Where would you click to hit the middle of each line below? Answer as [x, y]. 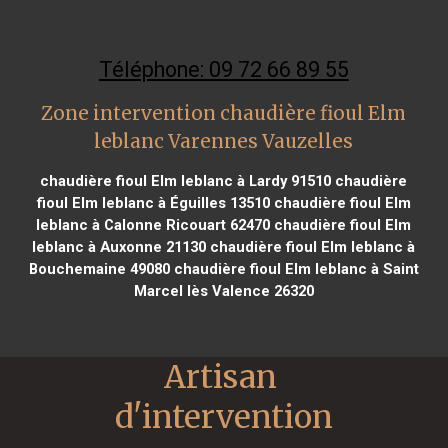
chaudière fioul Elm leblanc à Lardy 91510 [186, 180]
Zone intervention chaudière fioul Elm [224, 113]
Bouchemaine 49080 [99, 268]
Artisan [220, 376]
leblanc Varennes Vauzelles [224, 141]
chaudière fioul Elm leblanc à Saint [294, 268]
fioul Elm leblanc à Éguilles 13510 [153, 202]
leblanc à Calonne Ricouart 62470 [153, 224]
